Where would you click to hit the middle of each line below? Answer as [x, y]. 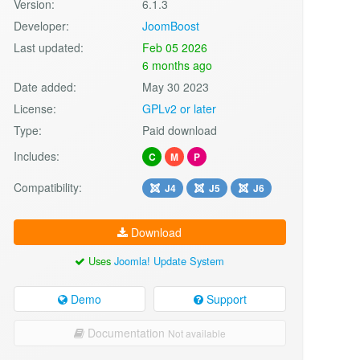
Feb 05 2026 [175, 47]
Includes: [36, 155]
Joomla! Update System [170, 260]
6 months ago [178, 65]
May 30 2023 [176, 86]
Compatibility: [47, 187]
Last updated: [48, 47]
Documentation [126, 332]
